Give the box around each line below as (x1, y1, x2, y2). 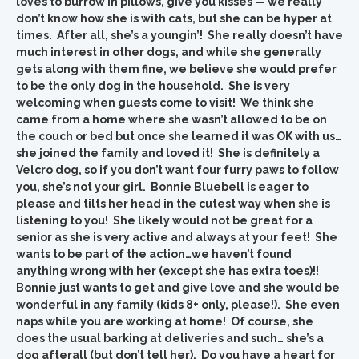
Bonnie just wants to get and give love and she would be (16, 281, 340, 294)
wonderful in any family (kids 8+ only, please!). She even (16, 298, 340, 311)
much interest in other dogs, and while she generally (16, 46, 321, 58)
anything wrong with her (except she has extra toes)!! (16, 264, 321, 277)
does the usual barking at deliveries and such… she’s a (16, 332, 324, 345)
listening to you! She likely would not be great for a (16, 214, 313, 227)
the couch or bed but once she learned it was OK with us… (16, 130, 341, 143)
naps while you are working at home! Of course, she (16, 315, 313, 328)
